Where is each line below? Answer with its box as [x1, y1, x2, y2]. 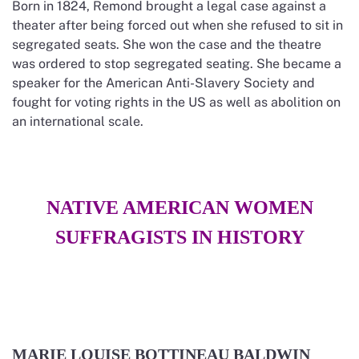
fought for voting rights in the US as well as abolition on [12, 94, 341, 110]
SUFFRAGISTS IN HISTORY [54, 226, 305, 248]
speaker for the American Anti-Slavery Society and [12, 75, 315, 91]
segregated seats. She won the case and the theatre [12, 36, 321, 52]
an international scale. [12, 113, 147, 129]
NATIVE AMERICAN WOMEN [46, 196, 313, 218]
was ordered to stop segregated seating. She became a [12, 55, 341, 71]
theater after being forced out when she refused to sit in [12, 17, 343, 33]
